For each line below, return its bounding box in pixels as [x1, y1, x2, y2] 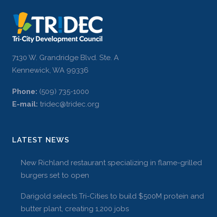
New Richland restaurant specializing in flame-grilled [21, 158, 202, 167]
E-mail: [12, 100, 38, 108]
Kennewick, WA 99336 [12, 66, 89, 75]
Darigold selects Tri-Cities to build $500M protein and [21, 192, 204, 201]
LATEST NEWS [12, 136, 69, 144]
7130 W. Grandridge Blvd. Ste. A [12, 53, 119, 62]
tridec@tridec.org [38, 100, 99, 108]
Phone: [12, 87, 37, 96]
